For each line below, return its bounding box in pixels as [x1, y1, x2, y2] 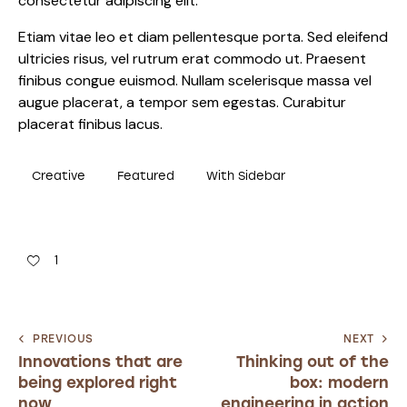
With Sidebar [206, 169, 286, 184]
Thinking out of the [236, 352, 389, 371]
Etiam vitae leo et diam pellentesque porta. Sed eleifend [18, 27, 388, 47]
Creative [32, 169, 85, 184]
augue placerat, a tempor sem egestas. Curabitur [18, 93, 346, 113]
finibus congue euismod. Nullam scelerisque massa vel [18, 71, 372, 91]
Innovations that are [18, 352, 183, 371]
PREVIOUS [32, 332, 94, 345]
